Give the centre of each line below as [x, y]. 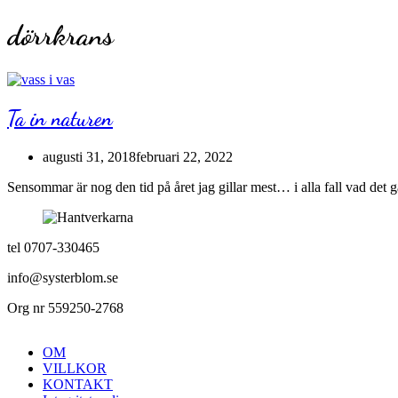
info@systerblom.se [63, 277]
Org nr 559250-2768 [65, 307]
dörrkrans [60, 36]
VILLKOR [75, 368]
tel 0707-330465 [53, 247]
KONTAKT [78, 384]
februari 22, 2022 [184, 156]
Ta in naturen [60, 118]
